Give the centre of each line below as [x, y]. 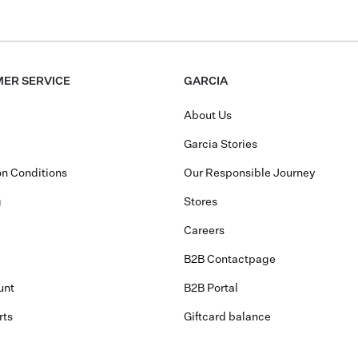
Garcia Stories [221, 145]
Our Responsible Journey [250, 174]
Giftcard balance [227, 318]
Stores [201, 203]
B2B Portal [211, 289]
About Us [208, 116]
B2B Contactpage [230, 260]
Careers [204, 231]
